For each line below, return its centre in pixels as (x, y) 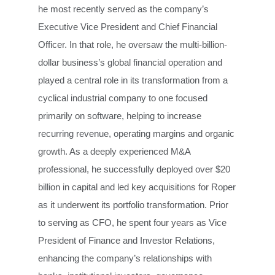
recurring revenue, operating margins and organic (137, 134)
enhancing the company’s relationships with (125, 258)
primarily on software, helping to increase (120, 116)
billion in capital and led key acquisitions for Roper (137, 187)
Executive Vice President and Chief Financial (128, 27)
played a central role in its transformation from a (133, 80)
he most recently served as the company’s (124, 9)
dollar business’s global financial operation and (130, 63)
